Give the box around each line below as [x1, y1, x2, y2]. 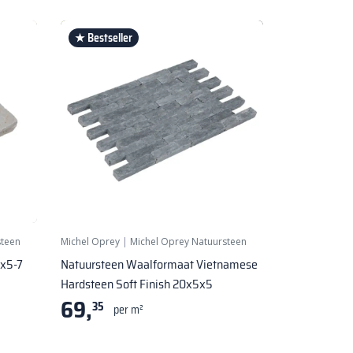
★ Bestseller [75, 28, 132, 46]
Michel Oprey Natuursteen [130, 234, 247, 248]
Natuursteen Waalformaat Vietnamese [61, 254, 258, 274]
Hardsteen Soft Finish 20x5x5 [61, 273, 213, 294]
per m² [113, 300, 143, 318]
